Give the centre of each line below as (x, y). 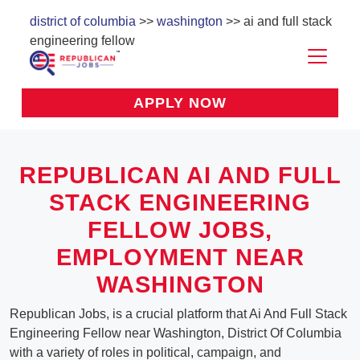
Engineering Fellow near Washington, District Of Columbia (176, 333)
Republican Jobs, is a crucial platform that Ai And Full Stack (178, 314)
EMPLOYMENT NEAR (180, 258)
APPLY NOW (180, 103)
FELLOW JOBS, (180, 230)
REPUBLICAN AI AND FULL (180, 176)
